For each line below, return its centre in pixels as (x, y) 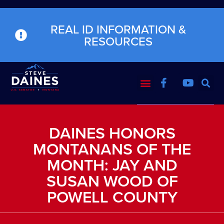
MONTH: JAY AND (112, 164)
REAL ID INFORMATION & (118, 29)
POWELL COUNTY (112, 196)
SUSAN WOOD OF (112, 180)
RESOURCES (118, 41)
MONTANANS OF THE (112, 148)
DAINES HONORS (112, 132)
